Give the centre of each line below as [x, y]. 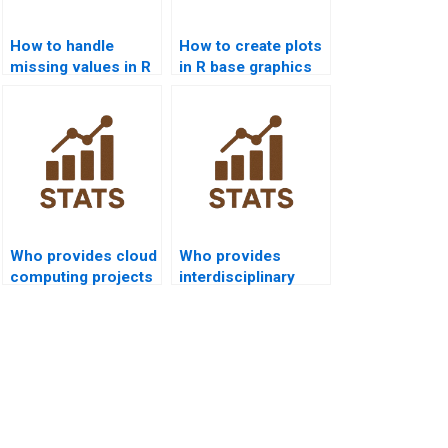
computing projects [81, 276]
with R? [36, 297]
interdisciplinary [237, 276]
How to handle [62, 45]
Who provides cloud [83, 255]
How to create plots [250, 45]
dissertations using [249, 297]
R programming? [239, 318]
